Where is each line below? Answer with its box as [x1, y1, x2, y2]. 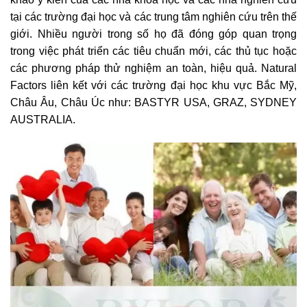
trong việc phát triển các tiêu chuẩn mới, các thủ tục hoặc [10, 45, 297, 57]
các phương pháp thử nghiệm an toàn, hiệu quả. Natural [10, 62, 297, 74]
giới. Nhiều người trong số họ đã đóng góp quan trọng [10, 28, 297, 40]
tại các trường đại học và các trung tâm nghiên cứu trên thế [10, 11, 297, 23]
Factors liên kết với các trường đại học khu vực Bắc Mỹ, [10, 79, 297, 91]
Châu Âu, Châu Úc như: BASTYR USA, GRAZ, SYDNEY [10, 97, 297, 108]
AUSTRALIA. [10, 114, 75, 125]
